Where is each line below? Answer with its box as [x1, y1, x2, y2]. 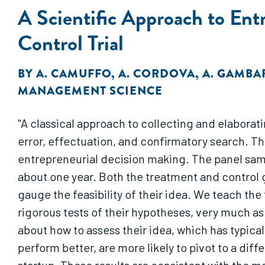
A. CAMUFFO [36, 65, 111, 82]
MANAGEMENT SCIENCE [18, 82, 163, 99]
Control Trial [18, 27, 124, 59]
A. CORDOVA [118, 65, 195, 82]
